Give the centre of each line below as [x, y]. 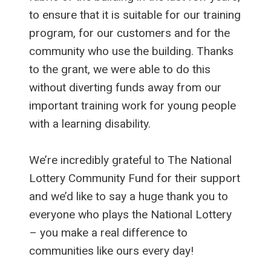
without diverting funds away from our [125, 87]
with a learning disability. [90, 123]
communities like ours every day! [111, 250]
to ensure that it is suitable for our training [135, 15]
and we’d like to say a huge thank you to [129, 196]
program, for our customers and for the [129, 33]
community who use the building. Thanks [131, 51]
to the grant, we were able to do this [120, 69]
